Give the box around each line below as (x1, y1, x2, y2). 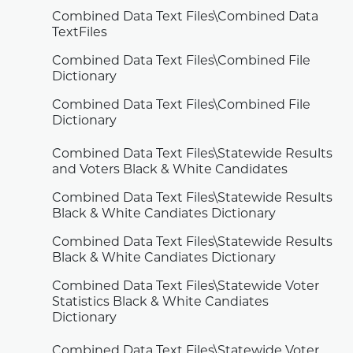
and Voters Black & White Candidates (52, 164, 288, 177)
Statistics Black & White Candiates (52, 296, 269, 310)
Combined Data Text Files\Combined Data (52, 11, 319, 24)
